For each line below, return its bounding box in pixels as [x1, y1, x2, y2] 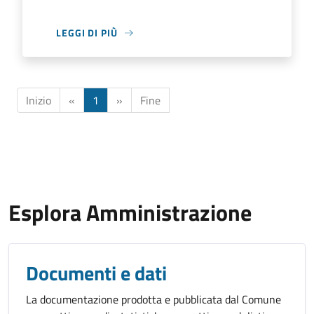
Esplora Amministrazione [8, 196, 252, 229]
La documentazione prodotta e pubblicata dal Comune [26, 291, 281, 308]
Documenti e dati [26, 258, 167, 288]
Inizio [26, 92, 51, 109]
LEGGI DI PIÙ [56, 25, 118, 40]
